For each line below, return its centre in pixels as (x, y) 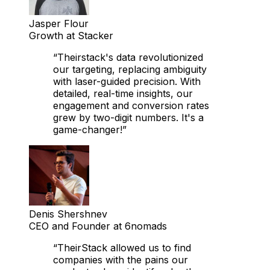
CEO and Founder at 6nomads (98, 226)
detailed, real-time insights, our (123, 94)
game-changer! (88, 130)
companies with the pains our (121, 260)
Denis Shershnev (68, 214)
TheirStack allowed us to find (124, 248)
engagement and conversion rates (131, 106)
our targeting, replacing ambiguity (130, 70)
